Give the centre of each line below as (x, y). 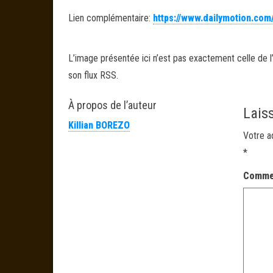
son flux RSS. (93, 75)
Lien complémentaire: (111, 18)
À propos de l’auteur (112, 105)
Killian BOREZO (99, 125)
